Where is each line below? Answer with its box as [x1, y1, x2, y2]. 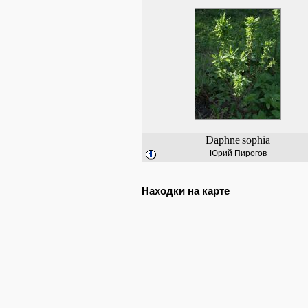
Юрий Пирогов [209, 148, 267, 158]
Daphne [206, 134, 240, 146]
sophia [242, 134, 270, 146]
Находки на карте [142, 185, 230, 197]
